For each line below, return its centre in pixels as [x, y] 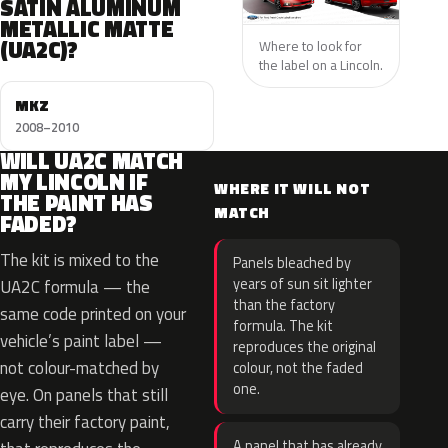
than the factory [284, 305]
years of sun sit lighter [302, 284]
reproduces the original [304, 347]
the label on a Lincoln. [320, 64]
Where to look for [310, 45]
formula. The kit [283, 326]
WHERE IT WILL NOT [292, 188]
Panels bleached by [292, 263]
